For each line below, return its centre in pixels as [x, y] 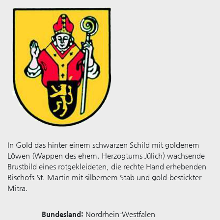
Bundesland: [63, 214]
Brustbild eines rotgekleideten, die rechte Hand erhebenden [107, 166]
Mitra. [18, 188]
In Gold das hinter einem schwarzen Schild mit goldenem [103, 145]
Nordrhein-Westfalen [119, 214]
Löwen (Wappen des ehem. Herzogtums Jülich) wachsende [106, 155]
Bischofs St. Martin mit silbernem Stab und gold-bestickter [104, 177]
